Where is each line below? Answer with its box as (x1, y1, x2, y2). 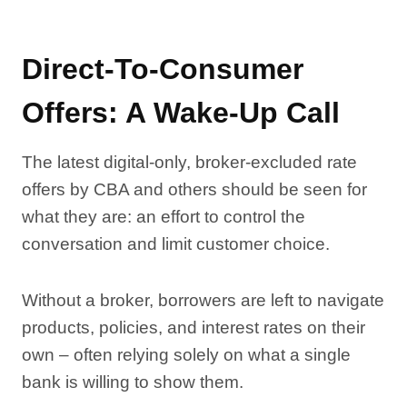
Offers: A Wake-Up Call (22, 96, 340, 129)
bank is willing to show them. (22, 372, 243, 392)
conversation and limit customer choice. (22, 234, 330, 253)
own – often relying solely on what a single (22, 345, 351, 364)
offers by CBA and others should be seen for (22, 180, 367, 199)
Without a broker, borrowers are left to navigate (22, 291, 384, 310)
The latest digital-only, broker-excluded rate (22, 153, 357, 172)
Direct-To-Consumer (22, 53, 303, 85)
